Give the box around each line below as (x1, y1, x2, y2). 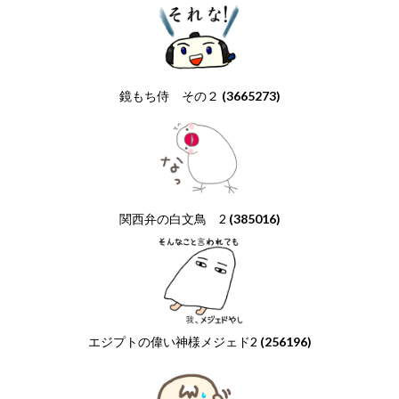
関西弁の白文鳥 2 (118, 210, 229, 226)
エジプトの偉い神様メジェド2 (87, 333, 260, 349)
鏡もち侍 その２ (118, 87, 222, 103)
